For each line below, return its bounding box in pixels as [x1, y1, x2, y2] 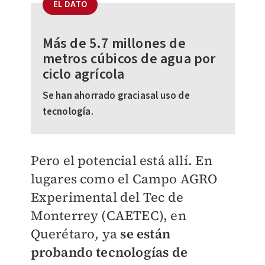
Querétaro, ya [30, 224, 121, 243]
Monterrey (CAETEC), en [30, 206, 186, 224]
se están [120, 224, 170, 243]
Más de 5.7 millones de [42, 33, 186, 54]
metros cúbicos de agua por [42, 48, 216, 69]
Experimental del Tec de [30, 188, 184, 206]
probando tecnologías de [30, 243, 188, 261]
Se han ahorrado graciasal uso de [42, 88, 190, 103]
